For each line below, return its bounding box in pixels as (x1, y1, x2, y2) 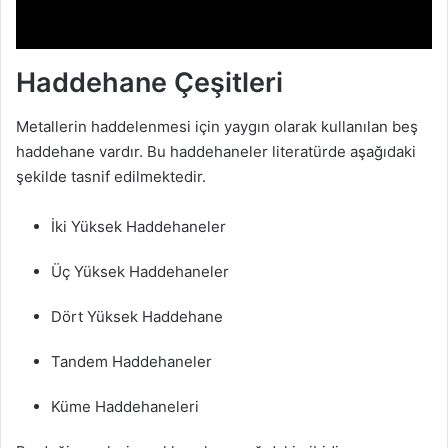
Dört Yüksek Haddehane (51, 307, 223, 327)
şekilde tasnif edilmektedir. (16, 167, 206, 187)
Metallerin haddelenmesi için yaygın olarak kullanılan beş (16, 117, 418, 137)
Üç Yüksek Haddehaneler (51, 262, 229, 282)
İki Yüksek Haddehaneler (51, 217, 226, 237)
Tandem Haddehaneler (51, 352, 212, 372)
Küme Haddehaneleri (51, 397, 199, 417)
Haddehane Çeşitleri (16, 65, 283, 99)
